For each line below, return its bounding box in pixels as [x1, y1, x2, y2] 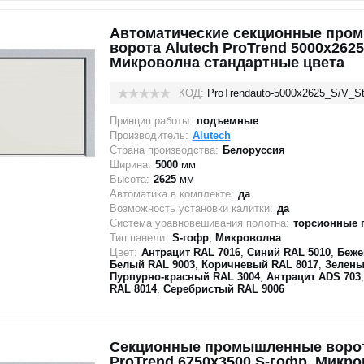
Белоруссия [222, 144, 285, 156]
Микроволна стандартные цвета [109, 54, 344, 71]
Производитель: [109, 129, 188, 141]
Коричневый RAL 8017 [201, 258, 318, 271]
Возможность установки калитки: [109, 202, 273, 214]
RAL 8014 [109, 283, 157, 295]
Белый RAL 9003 [109, 258, 195, 271]
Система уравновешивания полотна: [109, 217, 289, 229]
